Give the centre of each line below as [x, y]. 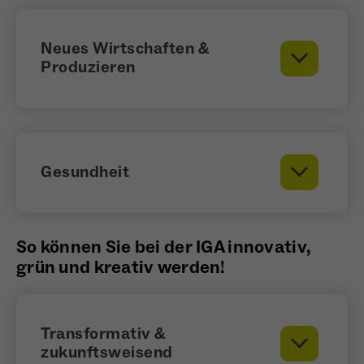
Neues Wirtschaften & [125, 48]
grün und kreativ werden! [121, 267]
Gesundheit [85, 172]
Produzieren [88, 67]
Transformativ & [103, 334]
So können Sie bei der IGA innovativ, [164, 247]
